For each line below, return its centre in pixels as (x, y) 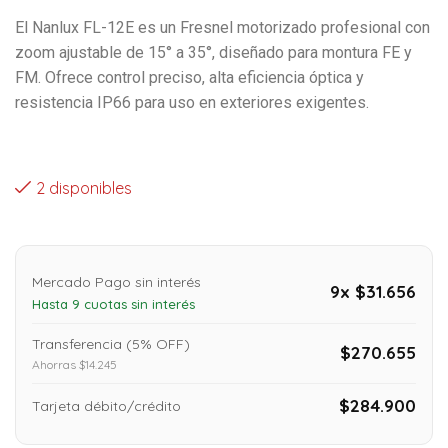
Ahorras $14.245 (74, 364)
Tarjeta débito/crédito (106, 405)
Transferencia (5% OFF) (111, 343)
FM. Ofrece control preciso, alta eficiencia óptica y (189, 77)
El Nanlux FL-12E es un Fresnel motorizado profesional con (222, 27)
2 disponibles (84, 187)
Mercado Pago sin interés (116, 281)
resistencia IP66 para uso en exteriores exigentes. (192, 102)
